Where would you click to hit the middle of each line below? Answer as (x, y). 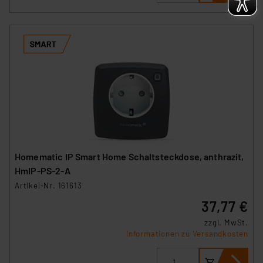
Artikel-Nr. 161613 (48, 185)
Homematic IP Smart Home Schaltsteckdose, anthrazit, (129, 156)
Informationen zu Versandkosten (187, 233)
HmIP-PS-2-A (43, 170)
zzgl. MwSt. (226, 222)
